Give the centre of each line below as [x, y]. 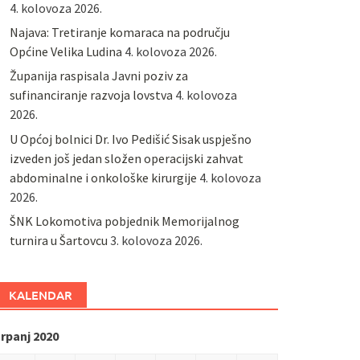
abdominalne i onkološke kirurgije [103, 177]
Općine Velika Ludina [65, 51]
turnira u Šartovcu [58, 241]
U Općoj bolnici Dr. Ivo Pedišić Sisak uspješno [130, 139]
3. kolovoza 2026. [156, 241]
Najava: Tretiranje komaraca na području [119, 32]
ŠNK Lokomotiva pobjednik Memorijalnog [124, 221]
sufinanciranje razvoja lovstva [91, 95]
